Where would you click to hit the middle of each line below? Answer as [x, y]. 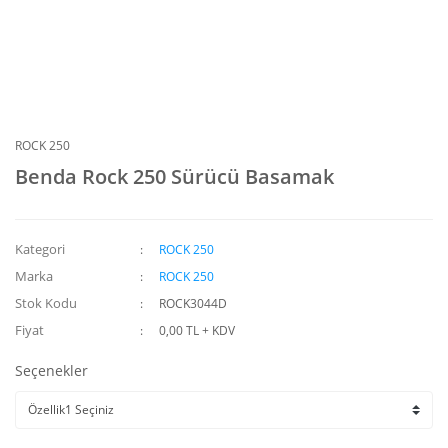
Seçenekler [51, 370]
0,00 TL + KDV [197, 330]
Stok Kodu [46, 303]
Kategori [40, 249]
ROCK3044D [193, 303]
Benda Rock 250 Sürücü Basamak [174, 176]
